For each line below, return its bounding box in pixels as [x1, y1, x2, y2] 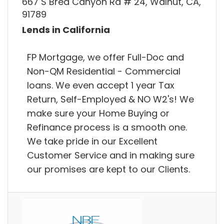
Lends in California [22, 23, 110, 36]
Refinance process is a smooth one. [27, 120, 187, 133]
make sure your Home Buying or [27, 106, 169, 119]
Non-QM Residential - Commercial [27, 64, 180, 77]
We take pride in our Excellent [27, 134, 157, 147]
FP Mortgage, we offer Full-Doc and [27, 50, 184, 63]
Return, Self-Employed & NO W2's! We [27, 92, 194, 105]
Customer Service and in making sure [27, 148, 194, 161]
